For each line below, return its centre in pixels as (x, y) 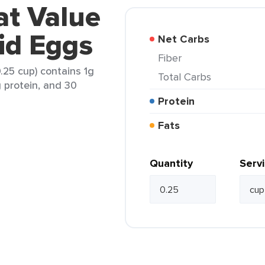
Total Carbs (187, 77)
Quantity (171, 163)
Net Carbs (188, 39)
